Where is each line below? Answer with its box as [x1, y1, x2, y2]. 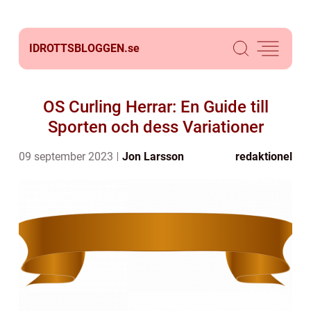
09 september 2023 [19, 150, 116, 163]
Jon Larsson [122, 150, 184, 163]
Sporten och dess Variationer [47, 117, 264, 137]
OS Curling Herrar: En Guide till [42, 97, 269, 117]
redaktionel [235, 150, 292, 163]
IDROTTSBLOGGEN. [29, 42, 128, 55]
